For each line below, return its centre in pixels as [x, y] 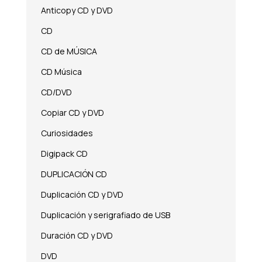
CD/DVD [56, 92]
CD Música [61, 71]
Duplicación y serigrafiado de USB [105, 215]
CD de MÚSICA [69, 51]
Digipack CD [64, 153]
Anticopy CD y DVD [77, 10]
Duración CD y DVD [77, 235]
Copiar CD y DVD [72, 112]
